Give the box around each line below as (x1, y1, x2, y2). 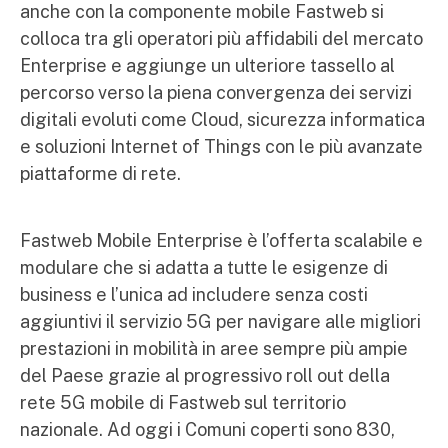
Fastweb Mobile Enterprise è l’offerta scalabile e (20, 230, 423, 251)
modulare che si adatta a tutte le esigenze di (20, 257, 388, 278)
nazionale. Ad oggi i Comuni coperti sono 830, (20, 419, 395, 440)
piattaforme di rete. (20, 163, 181, 184)
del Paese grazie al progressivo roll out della (20, 365, 390, 386)
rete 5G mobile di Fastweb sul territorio (20, 392, 346, 413)
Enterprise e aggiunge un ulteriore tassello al (20, 55, 395, 76)
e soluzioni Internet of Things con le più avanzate (20, 136, 423, 157)
